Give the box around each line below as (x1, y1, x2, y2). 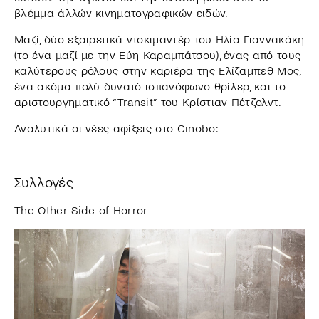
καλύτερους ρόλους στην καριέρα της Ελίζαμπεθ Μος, (14, 65, 300, 78)
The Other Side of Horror (14, 204, 148, 217)
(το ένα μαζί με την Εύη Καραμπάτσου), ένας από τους (14, 49, 301, 62)
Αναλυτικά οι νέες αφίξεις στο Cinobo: (14, 122, 219, 135)
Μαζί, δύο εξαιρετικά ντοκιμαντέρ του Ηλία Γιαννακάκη (14, 33, 305, 46)
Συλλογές (14, 175, 74, 191)
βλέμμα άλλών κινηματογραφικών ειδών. (14, 7, 229, 20)
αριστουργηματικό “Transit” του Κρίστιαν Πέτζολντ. (14, 96, 282, 109)
